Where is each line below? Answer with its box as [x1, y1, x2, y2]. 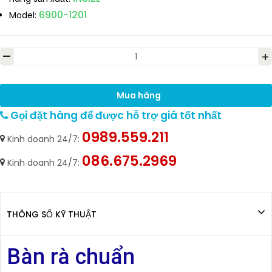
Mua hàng [116, 89, 161, 101]
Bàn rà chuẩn [7, 244, 135, 270]
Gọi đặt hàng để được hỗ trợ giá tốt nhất [8, 108, 222, 123]
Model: [9, 9, 36, 22]
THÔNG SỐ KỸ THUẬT [7, 208, 97, 221]
